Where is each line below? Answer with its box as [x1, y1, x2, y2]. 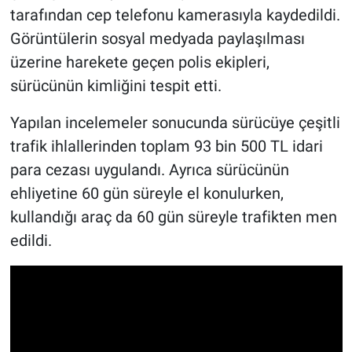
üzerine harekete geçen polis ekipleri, [9, 53, 269, 72]
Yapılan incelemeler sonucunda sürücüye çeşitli [9, 113, 340, 133]
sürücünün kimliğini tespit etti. [9, 76, 222, 96]
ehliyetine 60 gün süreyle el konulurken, [9, 184, 284, 203]
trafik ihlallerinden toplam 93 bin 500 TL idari [9, 137, 323, 156]
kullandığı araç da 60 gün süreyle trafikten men [9, 207, 337, 227]
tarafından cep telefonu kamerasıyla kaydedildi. [9, 5, 340, 25]
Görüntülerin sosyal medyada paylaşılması [9, 29, 305, 49]
